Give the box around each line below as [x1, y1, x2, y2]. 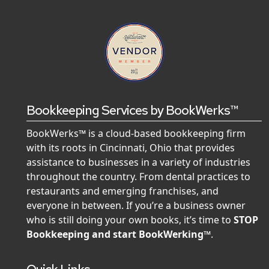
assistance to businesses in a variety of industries [26, 156, 250, 169]
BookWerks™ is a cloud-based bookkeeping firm [26, 127, 246, 141]
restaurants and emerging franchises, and [26, 184, 219, 198]
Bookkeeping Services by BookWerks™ [26, 101, 238, 119]
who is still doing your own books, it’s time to [26, 213, 234, 227]
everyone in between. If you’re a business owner [26, 199, 246, 213]
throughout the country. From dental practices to [26, 170, 250, 184]
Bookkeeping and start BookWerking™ [26, 228, 211, 241]
